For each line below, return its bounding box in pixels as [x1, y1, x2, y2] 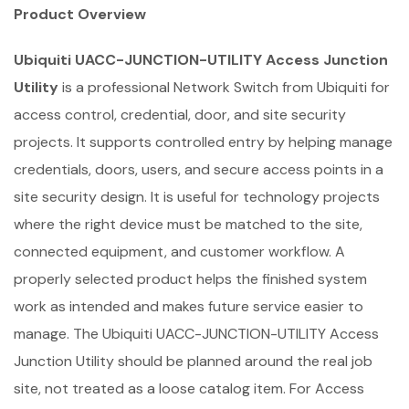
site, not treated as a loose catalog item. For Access [14, 379, 364, 398]
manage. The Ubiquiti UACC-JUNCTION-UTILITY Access [14, 324, 379, 343]
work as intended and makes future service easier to [14, 297, 363, 316]
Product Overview [14, 5, 146, 24]
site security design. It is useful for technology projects [14, 187, 380, 206]
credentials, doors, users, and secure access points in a [14, 160, 383, 179]
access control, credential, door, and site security [14, 105, 346, 124]
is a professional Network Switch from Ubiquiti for [58, 78, 390, 97]
